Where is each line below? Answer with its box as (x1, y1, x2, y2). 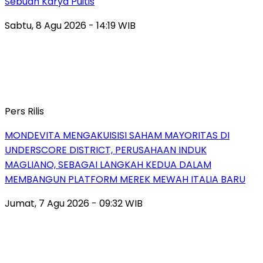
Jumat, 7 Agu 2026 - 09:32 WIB (5, 196, 143, 210)
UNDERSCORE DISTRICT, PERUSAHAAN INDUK (5, 143, 207, 157)
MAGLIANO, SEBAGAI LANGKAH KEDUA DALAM (5, 157, 211, 171)
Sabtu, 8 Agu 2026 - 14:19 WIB (5, 18, 136, 32)
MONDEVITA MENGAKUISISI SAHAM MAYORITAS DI (5, 128, 230, 142)
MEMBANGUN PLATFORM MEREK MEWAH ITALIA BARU (5, 172, 245, 186)
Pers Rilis (5, 104, 44, 118)
